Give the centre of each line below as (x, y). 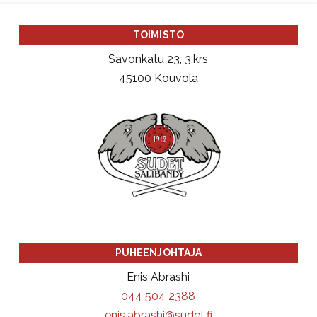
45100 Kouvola (158, 79)
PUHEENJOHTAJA (158, 253)
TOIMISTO (158, 35)
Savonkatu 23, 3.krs (158, 59)
